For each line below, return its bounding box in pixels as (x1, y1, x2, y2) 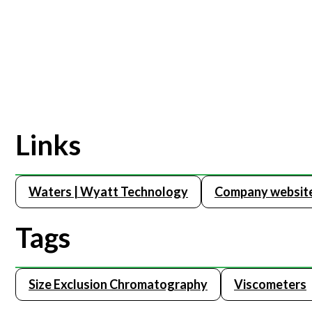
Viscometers (234, 276, 306, 292)
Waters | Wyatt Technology (29, 184, 188, 200)
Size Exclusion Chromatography (29, 276, 208, 292)
